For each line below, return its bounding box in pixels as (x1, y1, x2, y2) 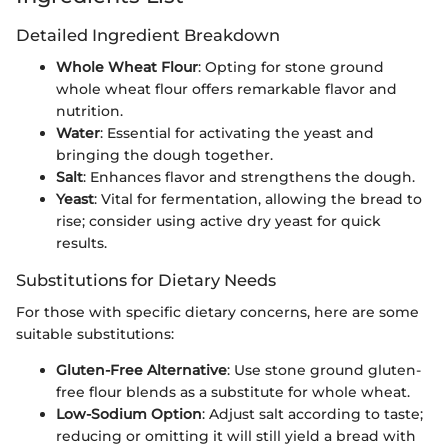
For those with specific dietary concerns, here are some (16, 303, 419, 322)
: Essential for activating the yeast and (100, 124, 374, 143)
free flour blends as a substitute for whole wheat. (56, 383, 410, 402)
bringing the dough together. (56, 146, 273, 165)
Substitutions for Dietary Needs (16, 270, 276, 291)
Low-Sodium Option (56, 405, 202, 424)
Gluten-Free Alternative (56, 361, 227, 380)
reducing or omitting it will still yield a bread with (56, 427, 416, 446)
